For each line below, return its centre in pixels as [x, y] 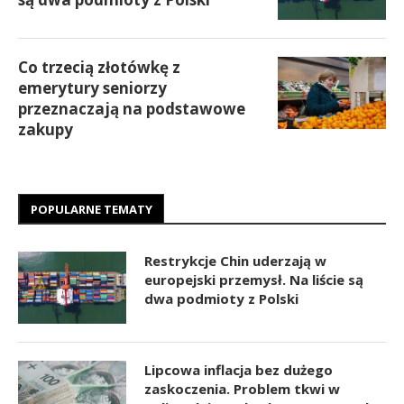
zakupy [46, 129]
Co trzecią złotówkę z [99, 67]
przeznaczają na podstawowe [132, 108]
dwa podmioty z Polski [221, 298]
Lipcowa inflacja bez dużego [239, 369]
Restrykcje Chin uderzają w [235, 260]
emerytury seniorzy [92, 87]
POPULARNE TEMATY [92, 209]
